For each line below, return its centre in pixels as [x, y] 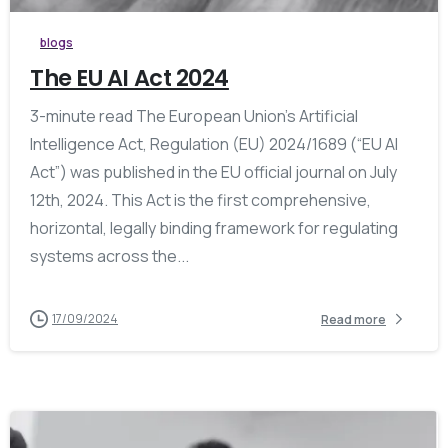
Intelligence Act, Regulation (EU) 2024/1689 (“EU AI [214, 144]
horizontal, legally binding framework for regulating [214, 228]
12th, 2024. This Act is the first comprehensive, [200, 200]
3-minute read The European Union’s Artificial [194, 116]
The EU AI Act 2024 [129, 78]
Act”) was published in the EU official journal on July [213, 172]
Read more [353, 319]
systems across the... [109, 256]
